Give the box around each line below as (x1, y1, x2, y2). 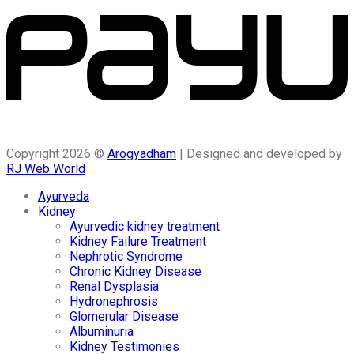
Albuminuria (70, 324, 134, 340)
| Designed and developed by (176, 146, 342, 162)
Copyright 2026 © (6, 146, 107, 162)
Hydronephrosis (70, 294, 158, 310)
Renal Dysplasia (70, 279, 159, 295)
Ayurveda (38, 189, 89, 205)
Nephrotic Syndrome (70, 249, 183, 265)
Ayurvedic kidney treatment (70, 219, 220, 235)
